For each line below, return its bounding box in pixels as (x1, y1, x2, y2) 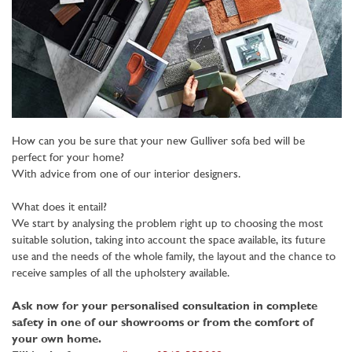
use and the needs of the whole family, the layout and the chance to (12, 251, 335, 263)
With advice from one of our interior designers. (12, 168, 244, 181)
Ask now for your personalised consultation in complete (12, 300, 317, 313)
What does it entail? (12, 201, 110, 214)
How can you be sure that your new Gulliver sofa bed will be (12, 135, 305, 148)
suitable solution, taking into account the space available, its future (12, 234, 325, 247)
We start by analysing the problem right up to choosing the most (12, 218, 323, 230)
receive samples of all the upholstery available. (12, 267, 233, 280)
